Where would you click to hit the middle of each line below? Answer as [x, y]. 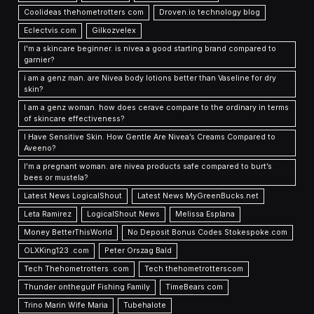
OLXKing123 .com [57, 251]
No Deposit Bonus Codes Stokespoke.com [208, 233]
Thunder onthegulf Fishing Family [87, 287]
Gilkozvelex [114, 31]
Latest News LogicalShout [73, 196]
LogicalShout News [124, 214]
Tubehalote [145, 306]
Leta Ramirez [48, 214]
